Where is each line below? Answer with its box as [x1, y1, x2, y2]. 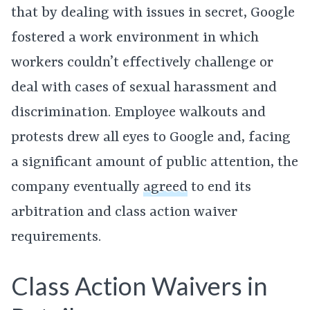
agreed [143, 179, 188, 196]
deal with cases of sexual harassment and [11, 79, 277, 96]
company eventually [11, 179, 143, 196]
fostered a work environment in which [11, 29, 259, 46]
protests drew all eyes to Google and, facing [11, 129, 291, 146]
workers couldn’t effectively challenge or [11, 54, 273, 71]
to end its [188, 179, 251, 196]
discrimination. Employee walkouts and [11, 104, 266, 121]
